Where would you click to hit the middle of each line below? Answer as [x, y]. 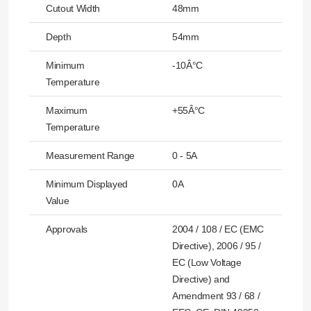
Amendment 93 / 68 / [216, 296]
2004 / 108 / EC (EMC [218, 229]
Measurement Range [91, 156]
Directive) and [201, 279]
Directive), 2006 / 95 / [217, 246]
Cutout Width [73, 9]
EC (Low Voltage [207, 263]
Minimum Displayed [87, 184]
